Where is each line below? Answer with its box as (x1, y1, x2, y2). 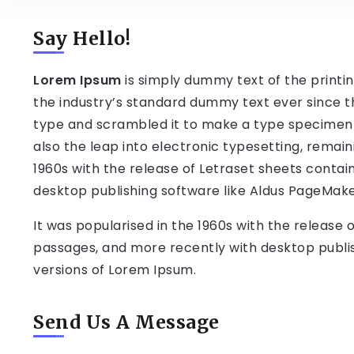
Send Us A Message (33, 310, 220, 333)
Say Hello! (33, 26, 130, 50)
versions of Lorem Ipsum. (33, 260, 196, 279)
